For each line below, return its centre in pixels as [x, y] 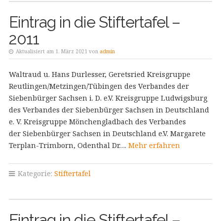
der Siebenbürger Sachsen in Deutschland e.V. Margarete [107, 133]
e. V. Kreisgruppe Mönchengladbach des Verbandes [97, 122]
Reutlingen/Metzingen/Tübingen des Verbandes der [99, 86]
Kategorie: [35, 173]
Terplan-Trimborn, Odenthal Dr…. [68, 145]
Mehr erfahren [154, 145]
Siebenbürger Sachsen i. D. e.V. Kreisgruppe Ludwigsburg [108, 98]
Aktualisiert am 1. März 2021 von [57, 51]
